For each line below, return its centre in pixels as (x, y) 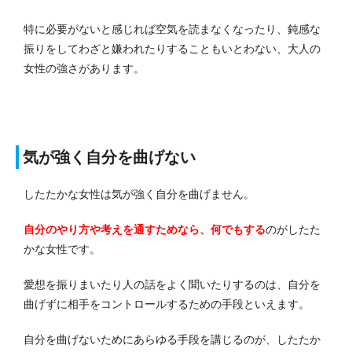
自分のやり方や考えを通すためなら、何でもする (145, 230)
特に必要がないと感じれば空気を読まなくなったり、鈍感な (172, 29)
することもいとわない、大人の (244, 49)
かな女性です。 (62, 249)
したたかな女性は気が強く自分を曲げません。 (139, 194)
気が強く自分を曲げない (109, 158)
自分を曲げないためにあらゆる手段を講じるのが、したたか (172, 340)
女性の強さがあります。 (84, 69)
